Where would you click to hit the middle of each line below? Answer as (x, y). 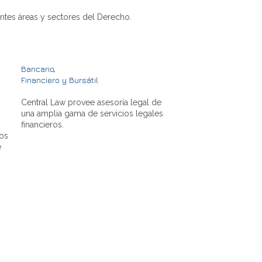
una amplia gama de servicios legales (92, 113)
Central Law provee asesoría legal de (91, 102)
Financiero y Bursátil (60, 80)
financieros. (42, 124)
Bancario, (38, 68)
